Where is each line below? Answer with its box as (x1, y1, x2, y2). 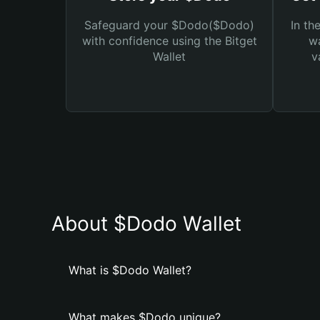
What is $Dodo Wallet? (69, 263, 191, 277)
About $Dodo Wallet (51, 211, 241, 236)
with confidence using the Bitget (81, 34, 257, 48)
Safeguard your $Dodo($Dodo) (84, 18, 254, 32)
